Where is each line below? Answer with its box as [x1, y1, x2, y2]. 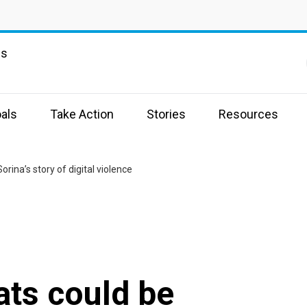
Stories [147, 107, 186, 121]
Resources [219, 107, 278, 121]
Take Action [50, 107, 114, 121]
